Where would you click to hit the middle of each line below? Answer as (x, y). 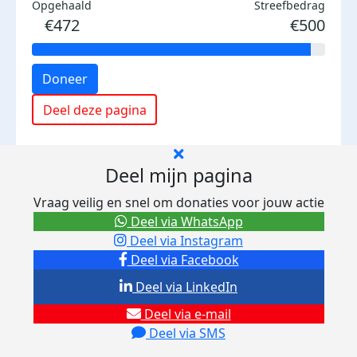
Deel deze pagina (94, 110)
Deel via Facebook (183, 260)
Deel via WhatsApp (185, 222)
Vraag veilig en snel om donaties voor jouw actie (178, 202)
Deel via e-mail (186, 314)
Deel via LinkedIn (185, 287)
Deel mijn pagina (178, 175)
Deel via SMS (186, 333)
